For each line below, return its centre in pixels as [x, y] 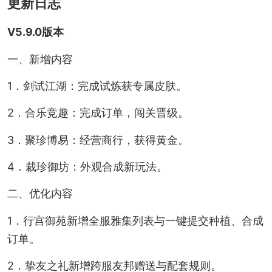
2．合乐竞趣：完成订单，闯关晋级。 [98, 113]
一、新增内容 [40, 59]
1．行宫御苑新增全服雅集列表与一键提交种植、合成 [135, 220]
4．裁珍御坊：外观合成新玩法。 [87, 167]
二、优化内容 [40, 194]
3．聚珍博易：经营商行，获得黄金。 [98, 140]
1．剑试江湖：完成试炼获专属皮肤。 [97, 86]
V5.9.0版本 [35, 32]
